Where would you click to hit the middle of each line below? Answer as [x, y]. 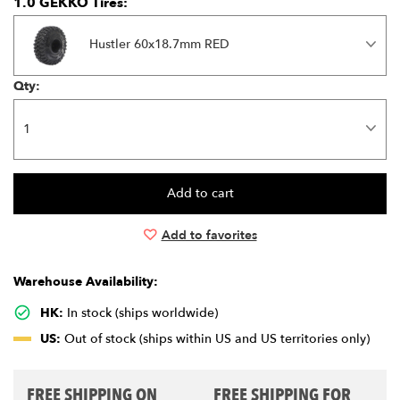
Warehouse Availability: [86, 282]
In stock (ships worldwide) [141, 312]
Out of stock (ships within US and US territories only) [215, 339]
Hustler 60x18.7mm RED [159, 45]
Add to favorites [209, 236]
